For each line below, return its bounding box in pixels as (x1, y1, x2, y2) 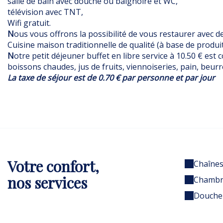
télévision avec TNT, (7, 6, 83, 17)
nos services (7, 172, 87, 193)
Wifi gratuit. (7, 17, 51, 28)
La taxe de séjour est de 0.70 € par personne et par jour (7, 72, 215, 83)
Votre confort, (7, 156, 99, 176)
